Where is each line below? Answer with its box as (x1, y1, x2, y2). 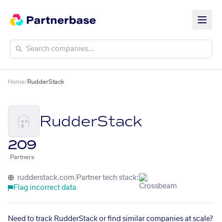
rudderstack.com (16, 174, 74, 181)
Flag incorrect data (13, 184, 76, 191)
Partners (10, 154, 34, 160)
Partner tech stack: (76, 174, 139, 181)
